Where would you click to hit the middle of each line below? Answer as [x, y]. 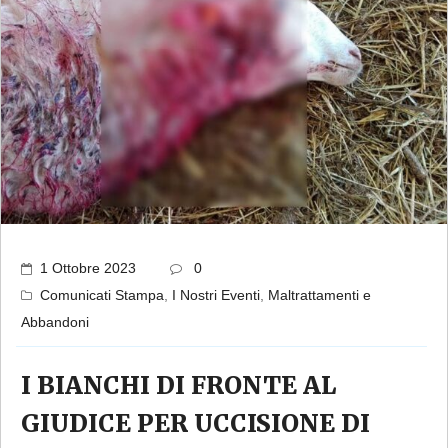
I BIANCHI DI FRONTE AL [178, 385]
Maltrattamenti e [319, 294]
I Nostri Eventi [216, 294]
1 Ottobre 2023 [88, 267]
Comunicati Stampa [102, 294]
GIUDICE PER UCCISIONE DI [195, 423]
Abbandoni [55, 321]
